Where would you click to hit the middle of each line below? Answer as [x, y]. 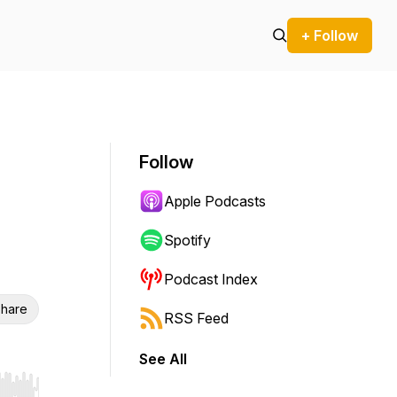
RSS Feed [196, 318]
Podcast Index [211, 279]
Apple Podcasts [215, 201]
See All [163, 359]
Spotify [187, 240]
